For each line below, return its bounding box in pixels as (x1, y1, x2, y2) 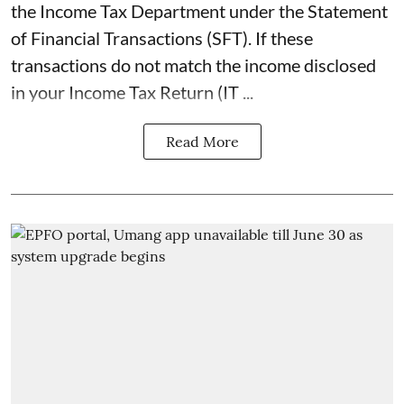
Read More (165, 132, 239, 151)
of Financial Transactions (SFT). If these (11, 26, 313, 49)
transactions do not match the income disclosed (11, 53, 376, 76)
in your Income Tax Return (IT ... (11, 80, 253, 103)
